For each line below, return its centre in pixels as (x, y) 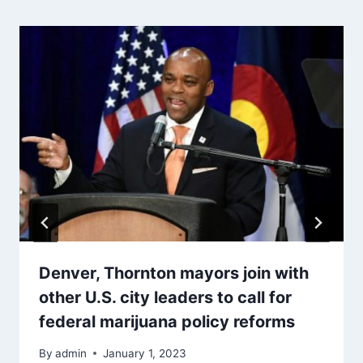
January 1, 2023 (145, 353)
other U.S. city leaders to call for (165, 298)
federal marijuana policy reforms (167, 322)
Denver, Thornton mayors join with (174, 273)
